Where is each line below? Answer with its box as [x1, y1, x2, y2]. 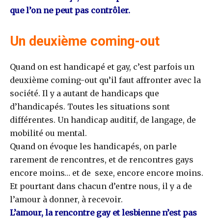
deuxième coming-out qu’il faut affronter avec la [10, 75, 201, 85]
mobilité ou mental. [10, 128, 87, 138]
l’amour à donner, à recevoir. [10, 194, 123, 204]
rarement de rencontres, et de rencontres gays [10, 155, 193, 165]
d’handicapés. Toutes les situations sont [10, 102, 170, 111]
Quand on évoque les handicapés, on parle [10, 141, 177, 151]
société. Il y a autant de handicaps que [10, 88, 159, 98]
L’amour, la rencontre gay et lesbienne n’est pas [10, 208, 197, 218]
